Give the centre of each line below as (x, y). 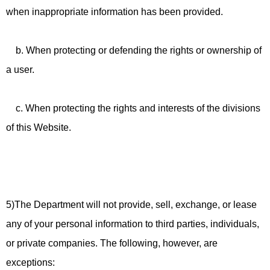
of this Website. (39, 127)
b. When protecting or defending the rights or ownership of (134, 50)
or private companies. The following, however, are (112, 243)
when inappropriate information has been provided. (115, 12)
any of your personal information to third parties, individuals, (133, 224)
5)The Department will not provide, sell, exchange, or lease (131, 205)
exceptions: (30, 262)
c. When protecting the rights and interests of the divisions (133, 108)
